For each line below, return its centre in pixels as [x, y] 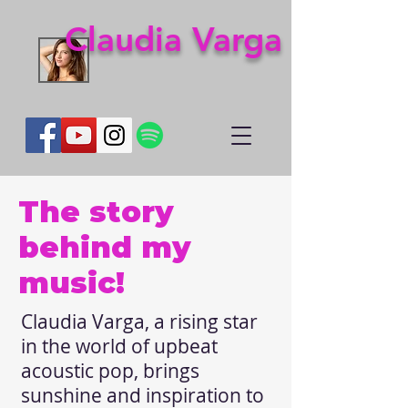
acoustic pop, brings [110, 371]
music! [71, 283]
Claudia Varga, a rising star [139, 321]
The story [96, 212]
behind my [105, 247]
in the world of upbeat [119, 346]
